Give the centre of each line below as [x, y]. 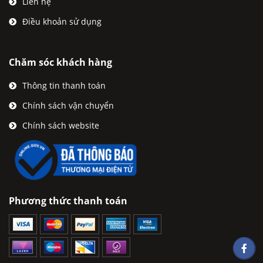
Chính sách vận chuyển [68, 105]
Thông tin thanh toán [64, 85]
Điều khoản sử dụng [62, 21]
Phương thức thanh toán [68, 200]
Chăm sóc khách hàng [60, 62]
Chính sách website [61, 125]
